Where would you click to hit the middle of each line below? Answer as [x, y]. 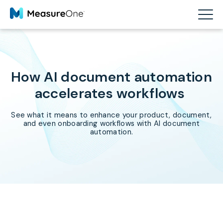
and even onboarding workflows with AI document [111, 124]
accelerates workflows [111, 94]
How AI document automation [111, 77]
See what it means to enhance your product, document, [111, 115]
